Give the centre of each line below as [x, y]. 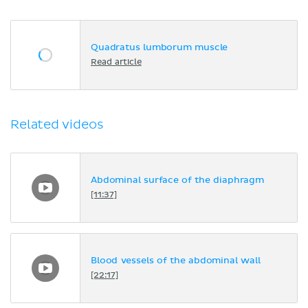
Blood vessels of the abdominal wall [176, 261]
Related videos [57, 124]
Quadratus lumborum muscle [159, 48]
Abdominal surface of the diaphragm [177, 181]
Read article [116, 63]
